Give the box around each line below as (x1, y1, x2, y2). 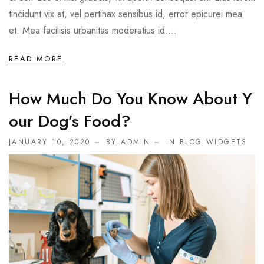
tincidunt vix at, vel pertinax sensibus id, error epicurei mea (9, 7, 242, 21)
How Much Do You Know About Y (9, 87, 252, 111)
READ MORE (9, 53, 63, 65)
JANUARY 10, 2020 (9, 137, 91, 148)
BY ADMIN (105, 137, 151, 148)
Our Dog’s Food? (9, 109, 131, 134)
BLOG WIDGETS (179, 137, 247, 148)
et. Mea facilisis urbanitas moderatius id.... (9, 24, 177, 38)
